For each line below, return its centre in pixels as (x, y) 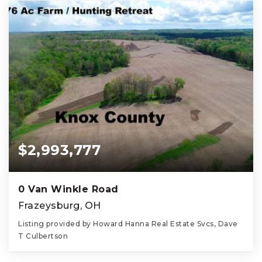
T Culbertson (43, 236)
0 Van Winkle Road (68, 189)
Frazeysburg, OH (60, 205)
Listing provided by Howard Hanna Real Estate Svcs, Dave (128, 223)
